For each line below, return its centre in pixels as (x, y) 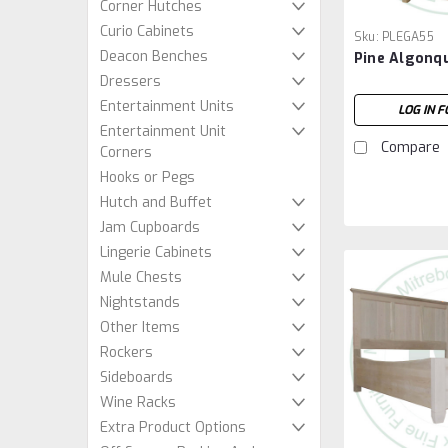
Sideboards (136, 377)
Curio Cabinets (147, 31)
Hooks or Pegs (147, 177)
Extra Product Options (173, 427)
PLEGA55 (408, 36)
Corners (126, 152)
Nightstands (140, 302)
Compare (410, 147)
